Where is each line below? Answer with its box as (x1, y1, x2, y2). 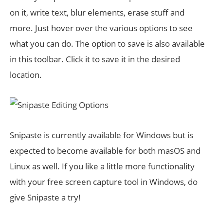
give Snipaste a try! (10, 192, 81, 203)
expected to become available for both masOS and (10, 145, 200, 156)
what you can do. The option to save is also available (10, 38, 205, 49)
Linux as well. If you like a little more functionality (10, 161, 195, 172)
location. (10, 69, 42, 80)
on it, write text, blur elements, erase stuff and (10, 7, 184, 18)
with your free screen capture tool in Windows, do (10, 176, 198, 187)
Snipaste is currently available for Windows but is (10, 129, 193, 141)
